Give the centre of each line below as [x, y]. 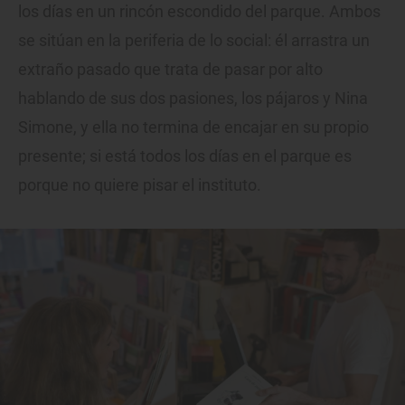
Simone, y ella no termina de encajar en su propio [193, 127]
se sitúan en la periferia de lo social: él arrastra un [194, 40]
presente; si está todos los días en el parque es [185, 155]
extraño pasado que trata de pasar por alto [170, 69]
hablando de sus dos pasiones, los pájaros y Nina [193, 98]
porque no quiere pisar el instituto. [140, 184]
